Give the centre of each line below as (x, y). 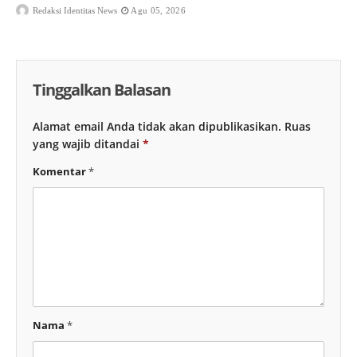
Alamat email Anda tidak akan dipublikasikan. (157, 127)
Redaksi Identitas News (75, 11)
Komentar (61, 172)
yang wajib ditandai (88, 144)
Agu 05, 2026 (158, 11)
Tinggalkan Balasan (102, 90)
